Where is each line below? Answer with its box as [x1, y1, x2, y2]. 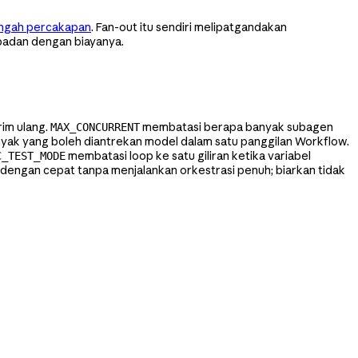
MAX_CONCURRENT [50, 120, 140, 133]
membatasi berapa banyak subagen [140, 119, 333, 134]
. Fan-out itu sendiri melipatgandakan [91, 19, 287, 34]
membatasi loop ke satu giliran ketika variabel [66, 148, 311, 163]
